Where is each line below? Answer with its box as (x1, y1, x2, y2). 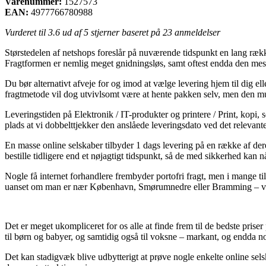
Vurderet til (5, 27, 48, 37)
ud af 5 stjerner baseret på (60, 27, 163, 37)
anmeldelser (172, 27, 220, 37)
